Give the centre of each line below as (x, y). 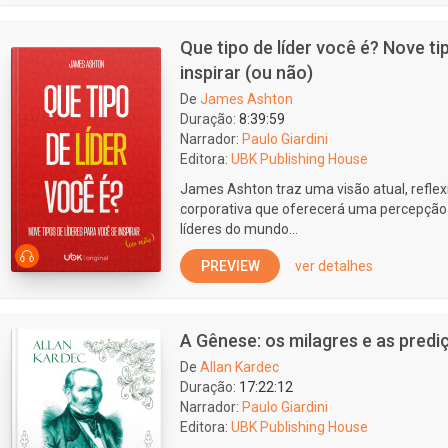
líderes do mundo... (239, 229)
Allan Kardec (239, 367)
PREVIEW (230, 266)
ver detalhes (334, 266)
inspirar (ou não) (246, 72)
